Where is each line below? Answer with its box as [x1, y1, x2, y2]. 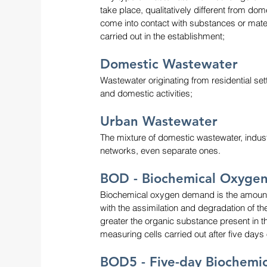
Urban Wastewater [100, 113, 218, 129]
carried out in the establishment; [100, 30, 225, 42]
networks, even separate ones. [100, 144, 221, 156]
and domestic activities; [100, 87, 193, 99]
